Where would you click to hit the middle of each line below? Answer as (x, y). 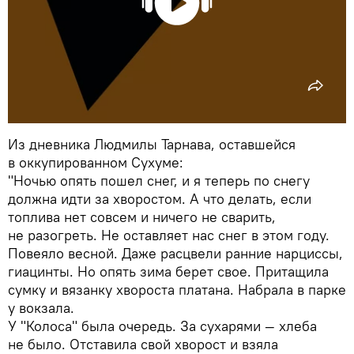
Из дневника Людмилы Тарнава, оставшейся (152, 145)
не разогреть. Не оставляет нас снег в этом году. (169, 235)
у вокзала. (41, 308)
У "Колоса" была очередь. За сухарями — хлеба (162, 326)
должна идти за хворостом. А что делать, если (160, 199)
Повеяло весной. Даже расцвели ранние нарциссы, (175, 254)
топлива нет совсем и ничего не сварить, (142, 217)
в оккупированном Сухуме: (96, 163)
